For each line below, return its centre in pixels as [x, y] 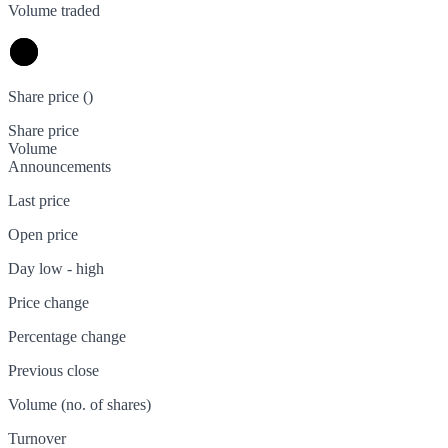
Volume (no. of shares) [79, 405]
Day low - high [56, 269]
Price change [48, 303]
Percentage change [67, 337]
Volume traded [54, 11]
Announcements [59, 167]
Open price [43, 235]
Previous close [53, 371]
